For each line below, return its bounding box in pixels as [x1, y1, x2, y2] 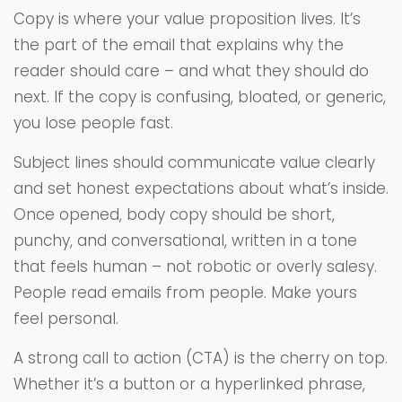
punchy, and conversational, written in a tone [13, 229, 357, 251]
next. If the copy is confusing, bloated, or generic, [13, 85, 386, 108]
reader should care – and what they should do [13, 59, 369, 82]
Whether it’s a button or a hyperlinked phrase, [13, 372, 365, 395]
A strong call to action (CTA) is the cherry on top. [13, 346, 388, 369]
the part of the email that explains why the [13, 33, 344, 56]
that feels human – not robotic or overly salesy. [13, 255, 377, 277]
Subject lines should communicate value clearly [13, 151, 375, 173]
